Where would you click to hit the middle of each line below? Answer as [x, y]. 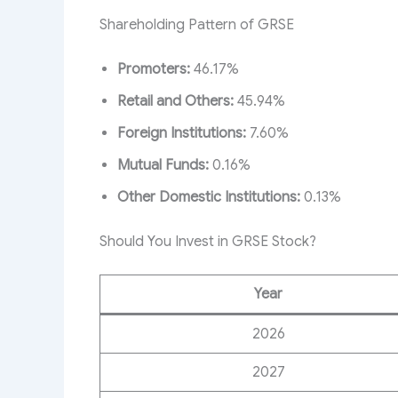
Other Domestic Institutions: [209, 198]
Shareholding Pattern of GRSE [197, 25]
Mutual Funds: [163, 166]
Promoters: [154, 70]
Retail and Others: [175, 102]
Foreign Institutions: [182, 134]
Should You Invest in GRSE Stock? [208, 242]
